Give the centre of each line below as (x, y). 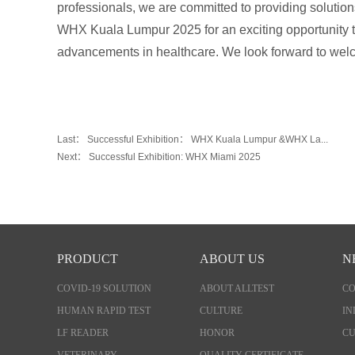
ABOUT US (232, 258)
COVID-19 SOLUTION (104, 289)
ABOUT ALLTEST (237, 289)
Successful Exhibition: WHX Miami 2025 (174, 157)
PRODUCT (88, 258)
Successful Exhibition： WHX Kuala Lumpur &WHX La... (208, 139)
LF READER (83, 333)
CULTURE (221, 311)
